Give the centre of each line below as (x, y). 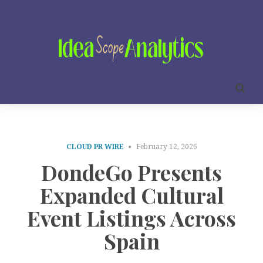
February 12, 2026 (166, 147)
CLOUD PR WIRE (95, 147)
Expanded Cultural (131, 195)
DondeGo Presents (131, 172)
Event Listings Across (131, 218)
